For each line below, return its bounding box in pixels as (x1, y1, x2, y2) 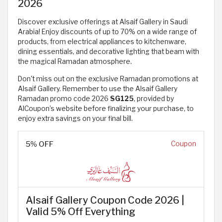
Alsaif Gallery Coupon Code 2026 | (26, 194, 184, 207)
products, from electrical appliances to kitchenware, (18, 38, 186, 46)
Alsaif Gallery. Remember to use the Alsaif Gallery (18, 85, 177, 93)
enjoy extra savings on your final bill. (18, 114, 133, 123)
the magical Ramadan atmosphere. (18, 57, 132, 66)
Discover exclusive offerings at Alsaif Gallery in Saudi (18, 18, 188, 26)
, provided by (134, 95, 174, 103)
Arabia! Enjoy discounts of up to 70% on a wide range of (18, 28, 197, 36)
